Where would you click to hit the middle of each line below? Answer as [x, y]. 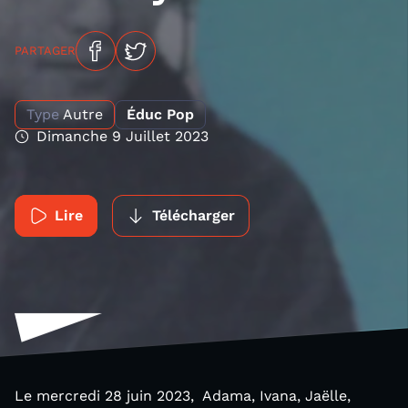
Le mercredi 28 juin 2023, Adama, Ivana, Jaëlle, [183, 396]
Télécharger [194, 215]
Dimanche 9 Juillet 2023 [122, 136]
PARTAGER [45, 51]
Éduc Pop [160, 114]
